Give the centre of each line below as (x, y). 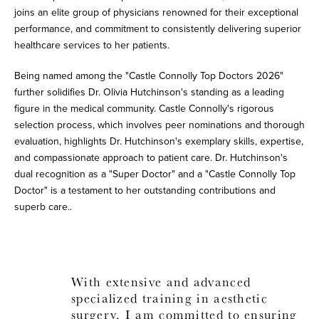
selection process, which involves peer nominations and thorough (159, 125)
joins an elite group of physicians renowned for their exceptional (156, 13)
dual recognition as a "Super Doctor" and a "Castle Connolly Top (155, 174)
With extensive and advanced (161, 282)
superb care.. (43, 207)
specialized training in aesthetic (169, 298)
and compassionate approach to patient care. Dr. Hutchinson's (151, 158)
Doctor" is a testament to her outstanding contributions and (145, 191)
